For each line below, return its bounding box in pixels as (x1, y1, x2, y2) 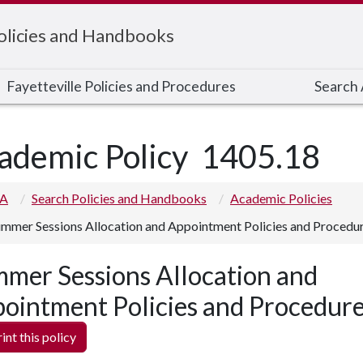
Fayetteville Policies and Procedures (6, 78, 237, 95)
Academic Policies (230, 190, 332, 206)
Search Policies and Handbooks (32, 190, 207, 206)
